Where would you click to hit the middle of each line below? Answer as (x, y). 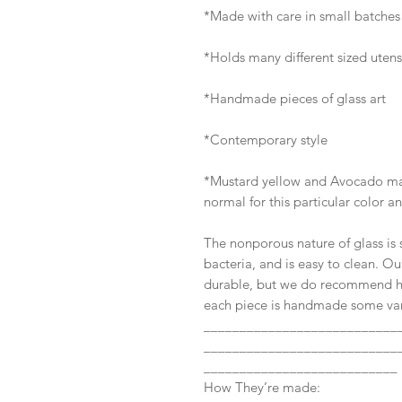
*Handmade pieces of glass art (295, 99)
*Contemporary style (267, 140)
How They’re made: (262, 388)
